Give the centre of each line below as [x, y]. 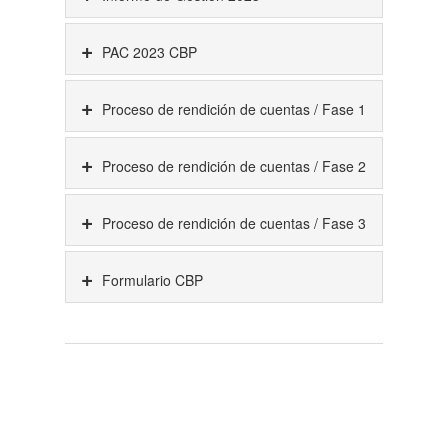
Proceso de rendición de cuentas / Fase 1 [232, 108]
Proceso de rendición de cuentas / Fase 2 [232, 165]
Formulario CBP [150, 279]
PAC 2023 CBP [147, 51]
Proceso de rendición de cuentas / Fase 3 [232, 222]
